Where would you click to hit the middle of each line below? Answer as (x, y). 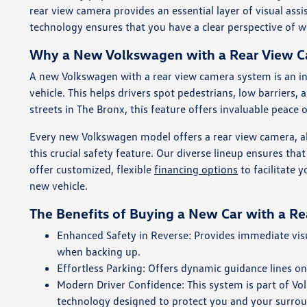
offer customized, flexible (92, 169)
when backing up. (99, 251)
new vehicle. (59, 186)
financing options (196, 169)
